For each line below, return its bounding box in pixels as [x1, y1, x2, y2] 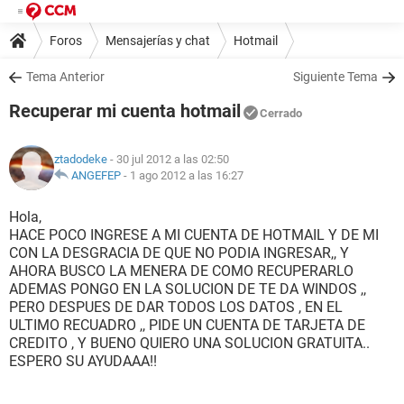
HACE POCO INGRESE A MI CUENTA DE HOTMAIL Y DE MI [9, 226, 379, 243]
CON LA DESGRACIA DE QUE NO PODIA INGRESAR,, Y [9, 244, 349, 262]
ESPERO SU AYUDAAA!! [9, 353, 157, 370]
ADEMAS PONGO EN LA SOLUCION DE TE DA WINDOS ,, [9, 280, 366, 298]
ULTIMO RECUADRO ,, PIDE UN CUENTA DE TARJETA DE [9, 317, 365, 334]
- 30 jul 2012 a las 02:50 [107, 152, 229, 166]
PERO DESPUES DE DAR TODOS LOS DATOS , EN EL [9, 298, 343, 316]
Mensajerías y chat [106, 32, 210, 48]
